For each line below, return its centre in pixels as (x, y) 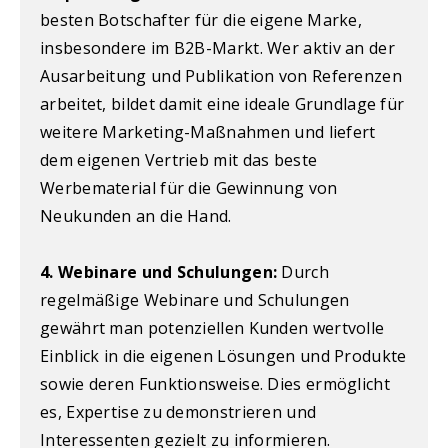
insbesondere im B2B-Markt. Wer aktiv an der (217, 47)
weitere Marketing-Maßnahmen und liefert (208, 131)
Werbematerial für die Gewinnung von (189, 187)
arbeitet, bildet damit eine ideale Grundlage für (222, 103)
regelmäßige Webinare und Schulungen (195, 299)
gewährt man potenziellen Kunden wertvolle (212, 327)
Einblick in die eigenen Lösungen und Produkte (223, 355)
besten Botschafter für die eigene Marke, (201, 19)
